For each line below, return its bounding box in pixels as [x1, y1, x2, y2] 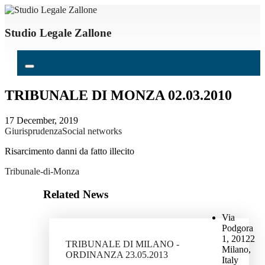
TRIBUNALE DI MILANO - [65, 238, 179, 249]
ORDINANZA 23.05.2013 [65, 249, 168, 260]
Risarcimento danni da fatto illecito [5, 146, 134, 157]
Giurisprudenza [5, 126, 62, 137]
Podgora [222, 222, 254, 233]
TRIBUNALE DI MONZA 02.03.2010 [5, 88, 232, 104]
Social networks [62, 126, 122, 137]
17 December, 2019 [5, 115, 78, 126]
